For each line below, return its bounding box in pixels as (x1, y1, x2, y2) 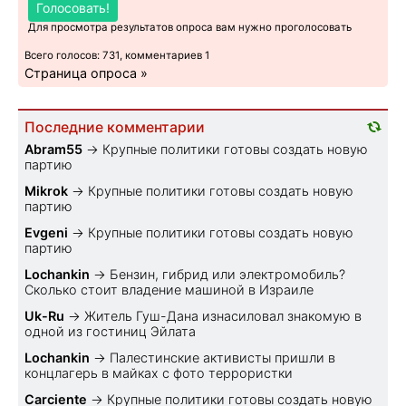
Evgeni (24, 224, 68, 240)
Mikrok (24, 182, 68, 198)
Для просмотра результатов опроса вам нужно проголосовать (28, 20, 352, 34)
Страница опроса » (24, 64, 148, 81)
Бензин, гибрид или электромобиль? (110, 266, 345, 282)
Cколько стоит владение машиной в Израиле (24, 281, 314, 297)
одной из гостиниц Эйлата (24, 323, 196, 339)
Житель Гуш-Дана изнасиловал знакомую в (84, 307, 362, 324)
